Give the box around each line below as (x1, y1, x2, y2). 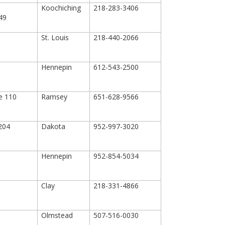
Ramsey (41, 92, 68, 101)
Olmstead (41, 210, 73, 220)
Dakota (41, 122, 66, 131)
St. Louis (41, 33, 69, 42)
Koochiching (41, 3, 81, 13)
